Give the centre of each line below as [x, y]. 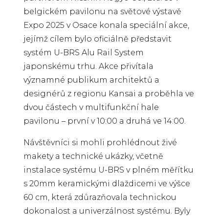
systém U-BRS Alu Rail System [84, 52]
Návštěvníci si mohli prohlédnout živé [100, 142]
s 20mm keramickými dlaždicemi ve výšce [107, 183]
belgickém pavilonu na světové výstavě [102, 11]
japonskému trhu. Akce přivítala [88, 66]
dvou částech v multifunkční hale [91, 107]
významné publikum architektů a [91, 80]
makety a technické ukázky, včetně [93, 156]
